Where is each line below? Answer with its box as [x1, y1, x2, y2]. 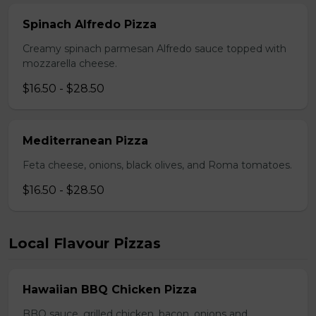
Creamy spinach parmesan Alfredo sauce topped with [23, 42, 286, 55]
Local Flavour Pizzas [8, 235, 161, 252]
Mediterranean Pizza [23, 134, 148, 147]
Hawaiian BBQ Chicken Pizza [23, 283, 197, 296]
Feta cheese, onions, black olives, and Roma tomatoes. [23, 159, 292, 171]
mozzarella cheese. [23, 57, 117, 70]
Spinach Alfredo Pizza [23, 18, 157, 31]
